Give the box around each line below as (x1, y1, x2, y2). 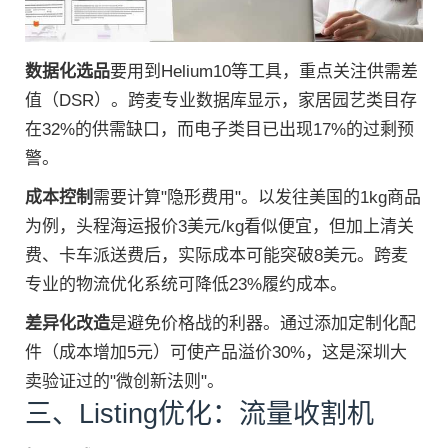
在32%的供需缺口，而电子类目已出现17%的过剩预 (25, 120, 414, 140)
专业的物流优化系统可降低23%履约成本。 (25, 275, 347, 295)
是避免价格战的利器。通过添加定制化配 (110, 314, 416, 334)
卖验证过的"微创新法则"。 (25, 372, 224, 392)
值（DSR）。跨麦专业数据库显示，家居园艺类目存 (25, 91, 417, 111)
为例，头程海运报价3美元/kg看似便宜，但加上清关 (25, 217, 414, 237)
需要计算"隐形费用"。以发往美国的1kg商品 (93, 188, 421, 208)
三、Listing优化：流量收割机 (25, 399, 374, 430)
